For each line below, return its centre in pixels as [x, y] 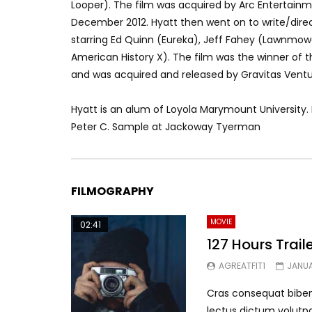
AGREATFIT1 [242, 266]
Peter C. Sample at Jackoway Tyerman [166, 126]
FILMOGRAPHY [112, 191]
